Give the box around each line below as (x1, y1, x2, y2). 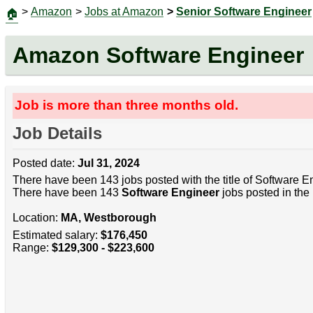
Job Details (12, 124, 102, 143)
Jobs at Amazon (85, 6, 163, 17)
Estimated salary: (12, 228, 101, 241)
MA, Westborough (60, 212, 156, 224)
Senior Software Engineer (176, 6, 312, 17)
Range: (12, 241, 52, 254)
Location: (12, 212, 61, 224)
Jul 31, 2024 (77, 157, 140, 170)
